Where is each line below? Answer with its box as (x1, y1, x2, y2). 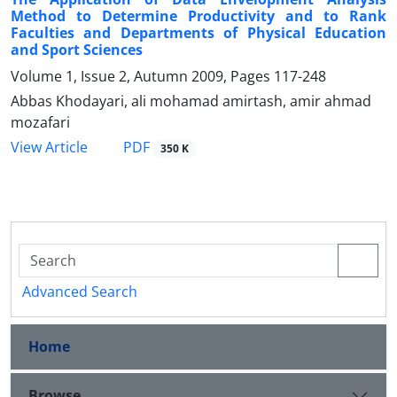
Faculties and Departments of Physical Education (11, 22, 386, 43)
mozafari (11, 112, 70, 132)
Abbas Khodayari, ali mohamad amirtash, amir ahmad (11, 90, 371, 111)
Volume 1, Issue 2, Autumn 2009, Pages (11, 66, 274, 86)
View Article (11, 136, 88, 157)
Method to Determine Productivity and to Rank (11, 5, 386, 26)
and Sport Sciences (11, 39, 143, 59)
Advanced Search (22, 281, 137, 301)
